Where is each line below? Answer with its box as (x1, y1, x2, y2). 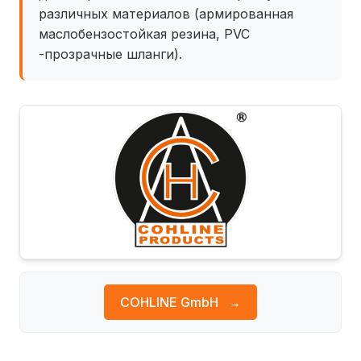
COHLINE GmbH (120, 294, 222, 310)
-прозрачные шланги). (39, 46, 182, 62)
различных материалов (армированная (39, 6, 293, 22)
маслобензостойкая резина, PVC (39, 26, 250, 42)
